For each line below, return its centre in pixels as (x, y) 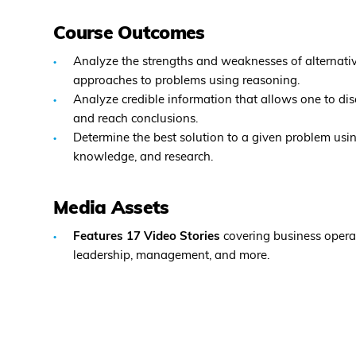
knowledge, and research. (143, 158)
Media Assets (111, 209)
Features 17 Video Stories (148, 237)
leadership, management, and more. (171, 256)
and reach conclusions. (135, 120)
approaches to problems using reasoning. (186, 81)
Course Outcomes (129, 35)
